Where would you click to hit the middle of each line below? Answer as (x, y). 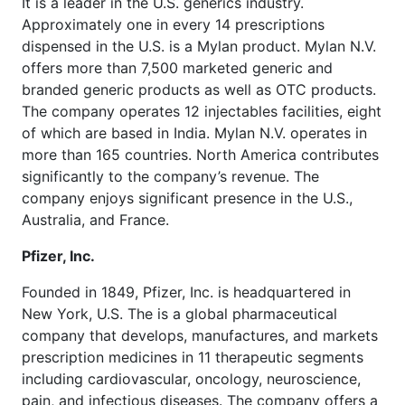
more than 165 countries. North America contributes (200, 154)
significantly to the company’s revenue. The (170, 176)
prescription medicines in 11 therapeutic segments (193, 357)
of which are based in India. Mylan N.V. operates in (194, 132)
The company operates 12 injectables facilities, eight (202, 111)
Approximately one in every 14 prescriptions (173, 24)
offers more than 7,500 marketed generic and (177, 67)
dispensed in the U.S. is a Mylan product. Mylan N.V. (199, 46)
